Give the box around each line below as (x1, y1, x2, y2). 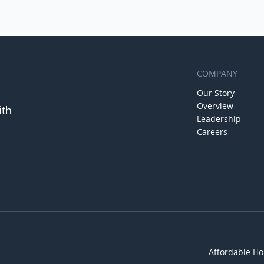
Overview (197, 100, 233, 112)
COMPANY (197, 68, 237, 80)
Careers (197, 126, 227, 138)
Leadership (197, 113, 241, 125)
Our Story (197, 87, 235, 99)
